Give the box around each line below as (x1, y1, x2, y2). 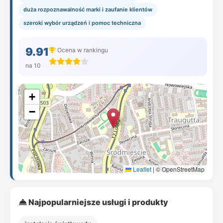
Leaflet (131, 165, 151, 173)
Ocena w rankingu (56, 46, 108, 54)
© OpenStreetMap (154, 165, 205, 173)
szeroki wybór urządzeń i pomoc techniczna (23, 19, 141, 26)
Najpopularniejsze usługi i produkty (27, 197, 168, 207)
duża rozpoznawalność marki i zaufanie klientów (23, 6, 152, 13)
